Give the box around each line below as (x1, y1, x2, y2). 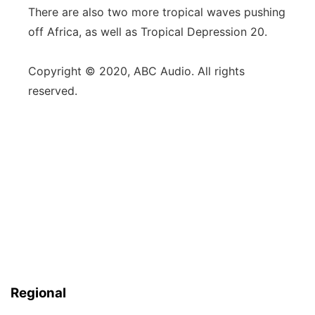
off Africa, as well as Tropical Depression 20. (28, 25, 267, 39)
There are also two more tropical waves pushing (28, 5, 285, 19)
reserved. (28, 84, 77, 98)
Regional (11, 285, 66, 301)
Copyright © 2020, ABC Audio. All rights (28, 64, 245, 78)
